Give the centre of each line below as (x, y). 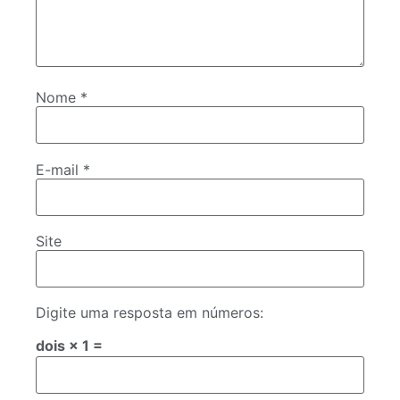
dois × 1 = (69, 346)
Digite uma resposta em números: (150, 313)
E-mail (59, 169)
